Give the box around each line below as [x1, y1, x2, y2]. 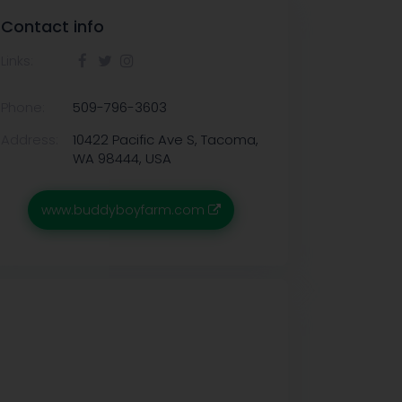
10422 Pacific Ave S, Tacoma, [73, 130, 258, 149]
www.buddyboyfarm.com [41, 201, 208, 219]
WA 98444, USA [73, 149, 171, 168]
